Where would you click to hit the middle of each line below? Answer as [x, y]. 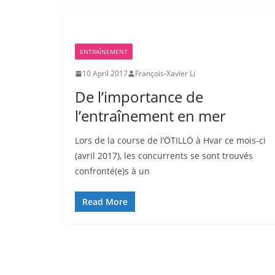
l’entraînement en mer [150, 116]
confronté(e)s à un [112, 171]
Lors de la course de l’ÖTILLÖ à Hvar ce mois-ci [170, 140]
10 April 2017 [105, 73]
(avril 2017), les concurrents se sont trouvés [164, 156]
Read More [105, 202]
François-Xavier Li [165, 73]
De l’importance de [139, 97]
